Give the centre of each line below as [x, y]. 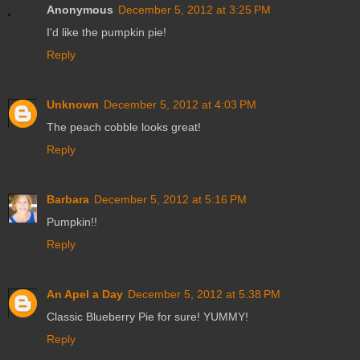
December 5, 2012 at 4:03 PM [180, 105]
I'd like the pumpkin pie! [106, 33]
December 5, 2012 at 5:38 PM [204, 295]
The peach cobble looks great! [124, 127]
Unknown [73, 105]
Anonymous [80, 10]
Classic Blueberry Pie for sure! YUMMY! [147, 317]
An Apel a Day [85, 295]
